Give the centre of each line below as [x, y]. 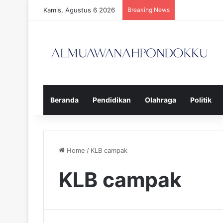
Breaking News [149, 10]
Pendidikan [112, 100]
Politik [201, 100]
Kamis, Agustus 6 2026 [79, 10]
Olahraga [161, 100]
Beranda [64, 100]
